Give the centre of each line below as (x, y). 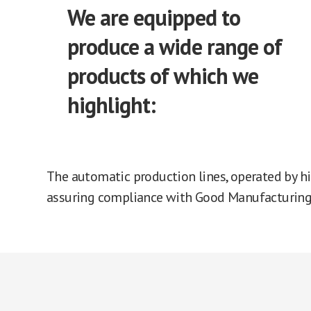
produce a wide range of (175, 47)
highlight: (112, 105)
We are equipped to (154, 17)
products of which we (163, 76)
